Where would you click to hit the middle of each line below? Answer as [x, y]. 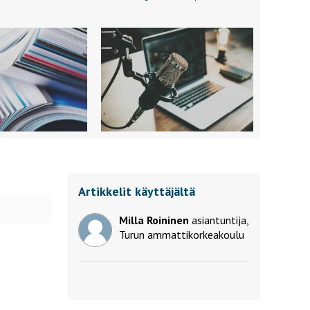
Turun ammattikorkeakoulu [182, 235]
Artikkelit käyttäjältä [137, 191]
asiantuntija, [220, 220]
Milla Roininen [154, 220]
